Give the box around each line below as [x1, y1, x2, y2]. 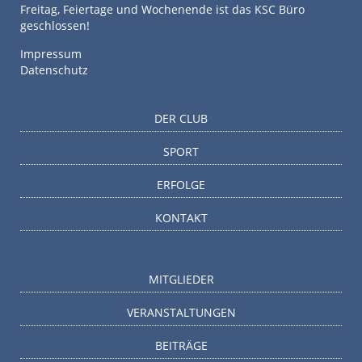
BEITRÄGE [154, 338, 208, 354]
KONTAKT [154, 210, 208, 226]
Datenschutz [20, 62, 88, 78]
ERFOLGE [157, 177, 205, 193]
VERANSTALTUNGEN [126, 305, 236, 321]
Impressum [20, 46, 82, 62]
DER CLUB [154, 111, 208, 127]
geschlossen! [20, 18, 90, 34]
